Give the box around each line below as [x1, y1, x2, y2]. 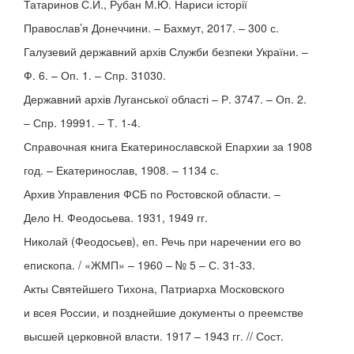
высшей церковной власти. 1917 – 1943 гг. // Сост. [24, 328, 284, 344]
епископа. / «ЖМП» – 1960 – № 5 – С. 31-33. [24, 257, 255, 273]
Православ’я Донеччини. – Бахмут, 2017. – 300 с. [24, 20, 279, 36]
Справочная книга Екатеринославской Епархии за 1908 [24, 138, 312, 154]
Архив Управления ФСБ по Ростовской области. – [24, 186, 281, 201]
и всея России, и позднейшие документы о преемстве [24, 304, 303, 320]
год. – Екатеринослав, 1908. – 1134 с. [24, 162, 219, 178]
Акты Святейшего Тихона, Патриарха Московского [24, 281, 284, 296]
